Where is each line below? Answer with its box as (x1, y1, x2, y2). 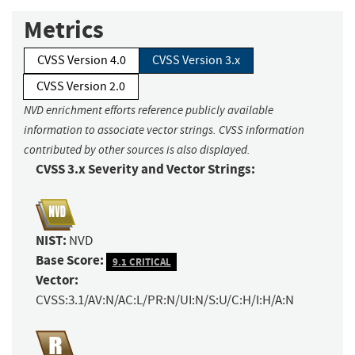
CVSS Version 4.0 (37, 52, 126, 69)
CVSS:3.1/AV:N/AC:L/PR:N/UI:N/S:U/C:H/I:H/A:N (36, 292, 294, 309)
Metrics (24, 13, 104, 47)
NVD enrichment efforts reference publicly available (24, 103, 273, 118)
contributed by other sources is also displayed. (24, 143, 250, 158)
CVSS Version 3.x (152, 52, 240, 69)
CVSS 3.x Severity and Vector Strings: (36, 160, 255, 179)
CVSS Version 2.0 (36, 78, 125, 95)
